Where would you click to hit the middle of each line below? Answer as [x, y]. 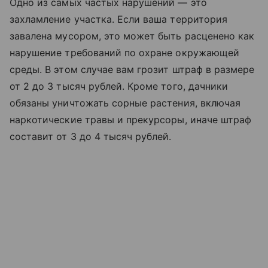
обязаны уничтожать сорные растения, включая [125, 103]
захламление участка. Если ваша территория [118, 19]
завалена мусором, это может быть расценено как [132, 36]
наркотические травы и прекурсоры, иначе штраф [131, 120]
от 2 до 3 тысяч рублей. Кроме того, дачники [119, 86]
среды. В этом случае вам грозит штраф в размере [132, 70]
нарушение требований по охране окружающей [124, 53]
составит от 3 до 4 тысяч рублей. [91, 137]
